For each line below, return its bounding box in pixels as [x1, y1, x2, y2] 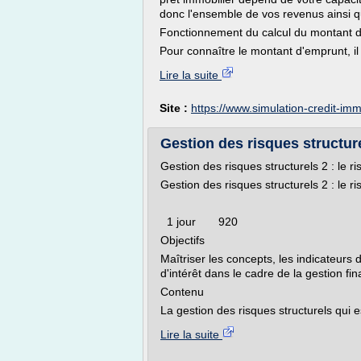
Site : [160, 102, 191, 114]
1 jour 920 [160, 215, 251, 228]
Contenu [160, 285, 204, 298]
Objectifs [160, 234, 205, 247]
